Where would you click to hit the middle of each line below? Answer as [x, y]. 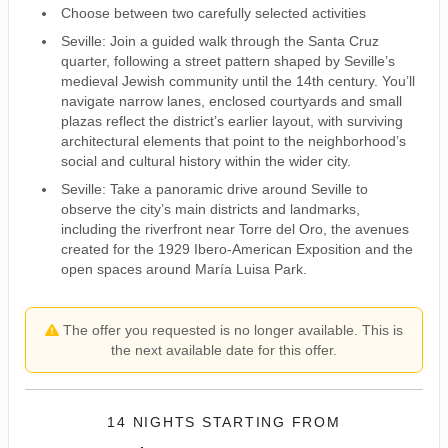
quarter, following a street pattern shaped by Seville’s [228, 60]
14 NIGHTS [154, 421]
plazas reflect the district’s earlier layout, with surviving [232, 120]
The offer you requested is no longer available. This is [231, 329]
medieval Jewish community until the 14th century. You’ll [238, 80]
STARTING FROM [271, 421]
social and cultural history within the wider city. [206, 160]
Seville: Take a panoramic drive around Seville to [214, 188]
